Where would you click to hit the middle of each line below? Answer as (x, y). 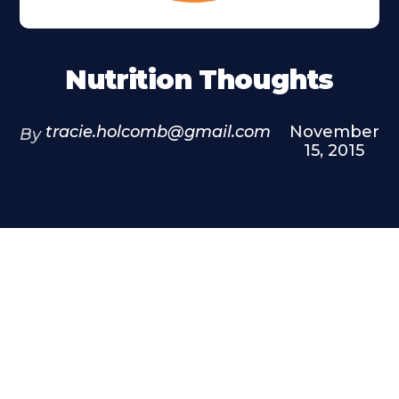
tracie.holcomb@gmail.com (159, 132)
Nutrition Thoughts (199, 80)
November (334, 132)
